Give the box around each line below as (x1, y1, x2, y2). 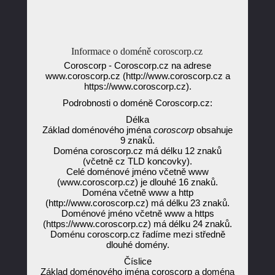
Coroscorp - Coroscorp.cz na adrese (64, 60, 211, 71)
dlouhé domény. (106, 239, 169, 250)
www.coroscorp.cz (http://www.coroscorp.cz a (45, 71, 230, 81)
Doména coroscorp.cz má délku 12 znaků (53, 145, 222, 156)
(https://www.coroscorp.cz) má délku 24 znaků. (43, 219, 232, 229)
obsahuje (194, 125, 233, 135)
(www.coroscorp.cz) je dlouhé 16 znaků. (57, 177, 218, 187)
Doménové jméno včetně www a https (61, 208, 214, 219)
